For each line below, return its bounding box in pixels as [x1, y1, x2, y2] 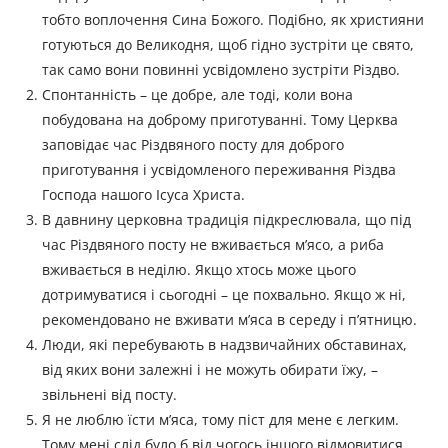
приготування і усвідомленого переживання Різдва [42, 160, 397, 180]
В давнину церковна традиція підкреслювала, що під [42, 210, 412, 230]
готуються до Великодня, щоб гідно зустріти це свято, [42, 35, 415, 55]
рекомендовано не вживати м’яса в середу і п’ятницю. [42, 310, 418, 330]
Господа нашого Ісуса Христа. [42, 185, 246, 205]
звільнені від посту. [42, 385, 178, 405]
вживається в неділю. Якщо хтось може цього [42, 260, 357, 280]
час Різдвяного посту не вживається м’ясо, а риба [42, 235, 385, 255]
